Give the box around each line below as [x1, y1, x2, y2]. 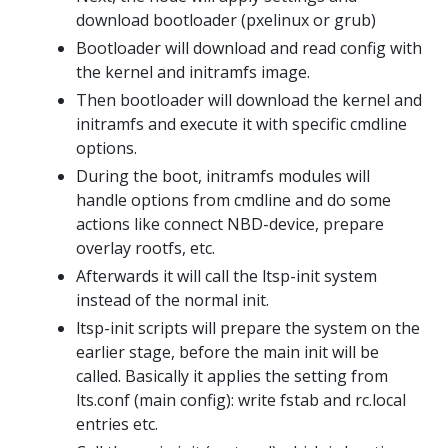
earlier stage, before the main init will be [76, 341, 379, 364]
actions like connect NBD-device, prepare [76, 213, 384, 236]
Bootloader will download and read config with [76, 37, 422, 60]
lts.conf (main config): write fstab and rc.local [76, 389, 406, 412]
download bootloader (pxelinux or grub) [76, 9, 376, 32]
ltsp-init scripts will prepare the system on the [76, 317, 420, 340]
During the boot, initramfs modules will [76, 165, 370, 188]
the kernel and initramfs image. [76, 61, 310, 84]
